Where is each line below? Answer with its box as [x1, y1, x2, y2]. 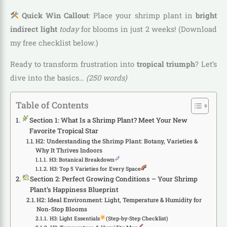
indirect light [10, 24, 57, 34]
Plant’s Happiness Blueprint [29, 185, 119, 195]
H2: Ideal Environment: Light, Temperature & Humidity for [36, 196, 202, 204]
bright [196, 11, 217, 20]
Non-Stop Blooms [36, 205, 88, 213]
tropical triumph [136, 59, 196, 69]
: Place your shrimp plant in [89, 11, 196, 20]
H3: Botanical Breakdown [49, 156, 115, 164]
